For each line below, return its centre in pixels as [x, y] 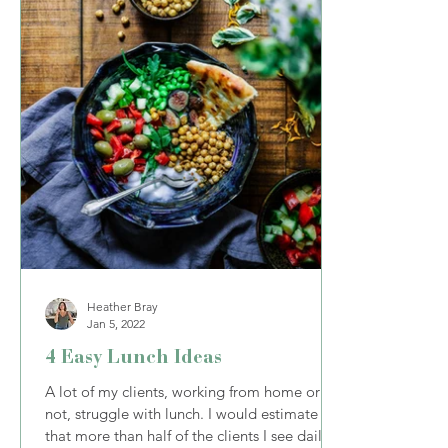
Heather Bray [122, 306]
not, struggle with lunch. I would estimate [181, 413]
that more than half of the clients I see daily [187, 435]
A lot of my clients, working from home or [182, 391]
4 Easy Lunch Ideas [133, 356]
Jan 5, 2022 [116, 323]
